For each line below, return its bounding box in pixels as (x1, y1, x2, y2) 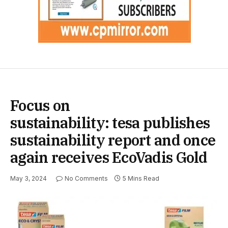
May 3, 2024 (10, 174, 47, 182)
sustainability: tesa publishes (10, 112, 210, 132)
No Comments (65, 174, 108, 182)
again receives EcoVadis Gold (10, 147, 208, 167)
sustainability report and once (10, 130, 216, 150)
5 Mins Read (123, 174, 159, 182)
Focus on (10, 95, 70, 115)
